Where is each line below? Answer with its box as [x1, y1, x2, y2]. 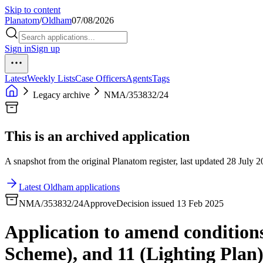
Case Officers [75, 73, 126, 83]
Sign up [31, 43, 60, 53]
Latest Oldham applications [19, 181, 120, 192]
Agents [126, 73, 152, 83]
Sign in [5, 43, 31, 53]
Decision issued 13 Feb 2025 [116, 198, 224, 208]
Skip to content [5, 5, 60, 15]
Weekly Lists [27, 73, 75, 83]
